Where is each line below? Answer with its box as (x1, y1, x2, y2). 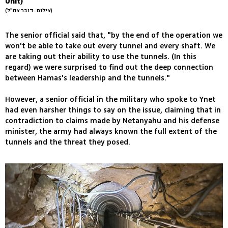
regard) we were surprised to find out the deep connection (5, 62, 213, 73)
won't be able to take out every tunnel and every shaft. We (5, 41, 215, 52)
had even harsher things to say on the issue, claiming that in (5, 105, 221, 116)
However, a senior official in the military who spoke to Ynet (5, 94, 216, 105)
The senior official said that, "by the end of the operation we (5, 30, 222, 41)
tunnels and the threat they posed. (5, 137, 130, 148)
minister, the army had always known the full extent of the (5, 126, 217, 137)
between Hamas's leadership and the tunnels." (5, 73, 170, 84)
